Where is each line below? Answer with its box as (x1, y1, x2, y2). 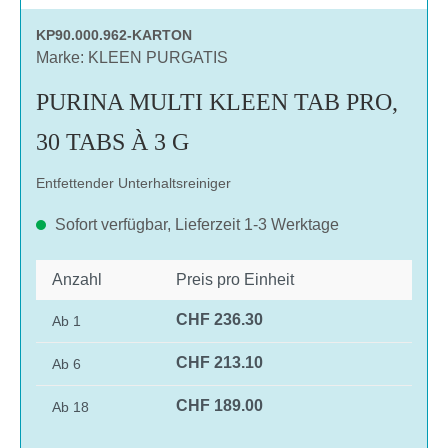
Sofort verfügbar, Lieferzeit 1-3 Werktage (51, 215, 339, 233)
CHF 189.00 (176, 396, 263, 414)
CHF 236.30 (176, 310, 263, 328)
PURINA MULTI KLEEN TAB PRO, (36, 88, 398, 115)
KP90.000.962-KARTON (36, 26, 192, 43)
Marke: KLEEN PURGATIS (36, 48, 228, 66)
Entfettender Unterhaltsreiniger (36, 174, 231, 191)
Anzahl (52, 270, 102, 288)
